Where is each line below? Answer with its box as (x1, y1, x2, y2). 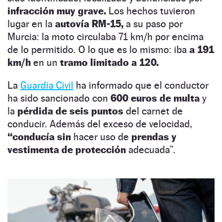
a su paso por (123, 17, 183, 30)
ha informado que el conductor (73, 79, 209, 91)
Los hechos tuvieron (109, 4, 195, 17)
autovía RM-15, (55, 17, 123, 30)
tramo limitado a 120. (57, 56, 159, 68)
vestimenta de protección (7, 143, 126, 156)
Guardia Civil (20, 79, 73, 91)
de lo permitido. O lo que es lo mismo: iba (7, 43, 189, 55)
